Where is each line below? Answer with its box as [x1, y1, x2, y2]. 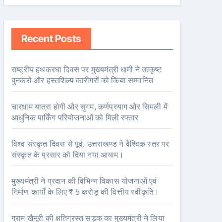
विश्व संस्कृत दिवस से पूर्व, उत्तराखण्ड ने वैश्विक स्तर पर [11, 140, 169, 148]
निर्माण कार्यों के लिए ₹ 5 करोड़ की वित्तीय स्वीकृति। [11, 188, 160, 196]
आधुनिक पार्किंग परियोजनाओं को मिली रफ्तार [11, 113, 138, 122]
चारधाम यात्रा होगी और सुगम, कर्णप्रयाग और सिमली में [11, 103, 168, 111]
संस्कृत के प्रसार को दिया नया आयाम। [11, 151, 124, 159]
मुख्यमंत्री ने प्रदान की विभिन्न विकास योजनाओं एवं [11, 177, 157, 185]
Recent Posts [21, 33, 81, 45]
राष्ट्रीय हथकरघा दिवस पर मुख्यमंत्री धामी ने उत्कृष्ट [11, 65, 162, 74]
